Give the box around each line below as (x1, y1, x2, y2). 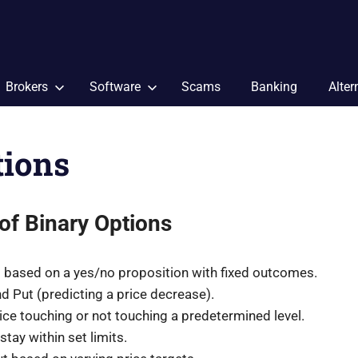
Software (89, 79, 141, 94)
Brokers (6, 79, 49, 94)
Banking (251, 79, 298, 94)
